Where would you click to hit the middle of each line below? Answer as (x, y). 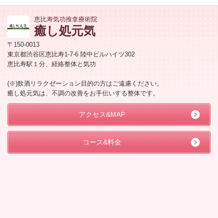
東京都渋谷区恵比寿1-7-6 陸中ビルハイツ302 (71, 54)
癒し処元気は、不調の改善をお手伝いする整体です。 (83, 93)
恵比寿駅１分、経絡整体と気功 (52, 64)
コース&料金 (102, 142)
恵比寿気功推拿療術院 (66, 19)
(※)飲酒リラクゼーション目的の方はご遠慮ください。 (85, 83)
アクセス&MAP (102, 114)
